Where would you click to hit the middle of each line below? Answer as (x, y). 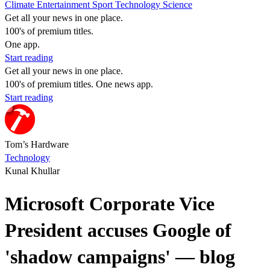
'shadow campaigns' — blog (120, 257)
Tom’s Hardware (37, 144)
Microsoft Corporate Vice (110, 204)
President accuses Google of (118, 231)
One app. (22, 44)
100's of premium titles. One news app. (79, 84)
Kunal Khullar (32, 171)
